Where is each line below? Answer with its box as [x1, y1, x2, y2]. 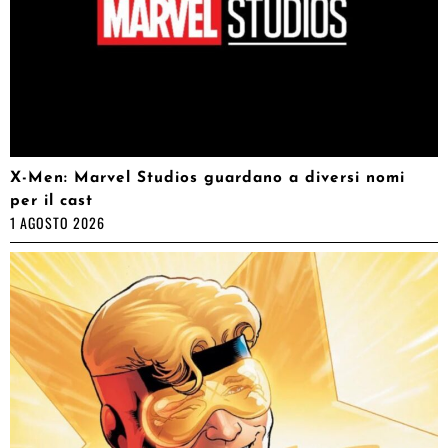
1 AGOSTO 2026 [10, 211, 105, 233]
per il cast [10, 192, 93, 209]
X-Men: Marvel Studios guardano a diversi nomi [10, 169, 405, 186]
